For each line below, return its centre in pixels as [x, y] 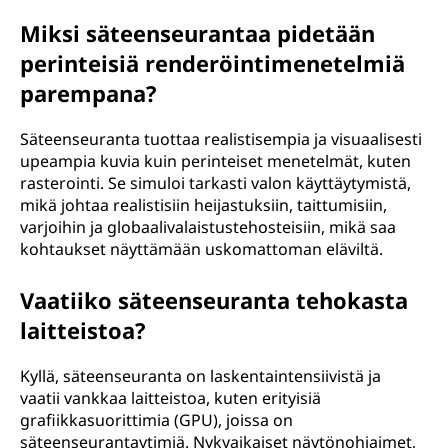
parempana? [88, 93]
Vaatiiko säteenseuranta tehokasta [214, 300]
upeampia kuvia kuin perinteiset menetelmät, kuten [215, 161]
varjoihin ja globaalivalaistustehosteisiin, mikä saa [208, 227]
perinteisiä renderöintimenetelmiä [212, 63]
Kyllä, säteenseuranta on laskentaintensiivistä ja [200, 376]
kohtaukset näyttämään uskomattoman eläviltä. [201, 249]
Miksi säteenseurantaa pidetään [197, 33]
